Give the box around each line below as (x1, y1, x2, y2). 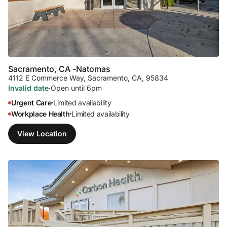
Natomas (76, 63, 110, 74)
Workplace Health (11, 109, 70, 118)
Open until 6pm (51, 83, 102, 92)
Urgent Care (11, 98, 52, 107)
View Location (17, 129, 67, 138)
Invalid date (8, 83, 49, 92)
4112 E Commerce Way (8, 73, 84, 82)
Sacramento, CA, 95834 (88, 73, 168, 82)
